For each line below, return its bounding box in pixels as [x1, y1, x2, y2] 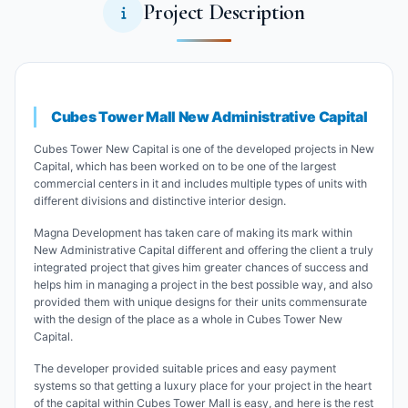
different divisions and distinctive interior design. [34, 194, 286, 209]
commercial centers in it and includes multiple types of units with [34, 177, 367, 191]
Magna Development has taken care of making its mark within [34, 226, 352, 240]
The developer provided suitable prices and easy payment [34, 362, 336, 376]
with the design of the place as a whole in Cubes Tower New [34, 312, 342, 327]
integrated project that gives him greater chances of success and [34, 260, 369, 275]
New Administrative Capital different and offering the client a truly [34, 243, 373, 258]
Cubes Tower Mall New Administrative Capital [51, 108, 368, 127]
